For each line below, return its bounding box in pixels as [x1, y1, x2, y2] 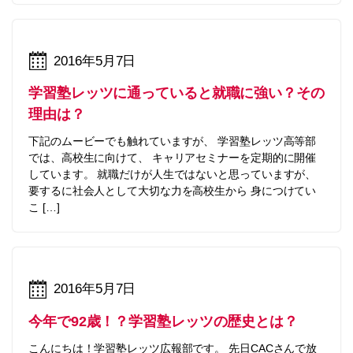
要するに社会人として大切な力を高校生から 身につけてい [28, 184, 317, 198]
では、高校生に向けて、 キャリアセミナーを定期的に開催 [28, 151, 317, 165]
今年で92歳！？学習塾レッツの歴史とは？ [28, 314, 298, 330]
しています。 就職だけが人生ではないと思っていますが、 [28, 168, 317, 181]
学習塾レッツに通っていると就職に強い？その [28, 85, 325, 102]
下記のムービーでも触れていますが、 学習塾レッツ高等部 [28, 135, 317, 148]
